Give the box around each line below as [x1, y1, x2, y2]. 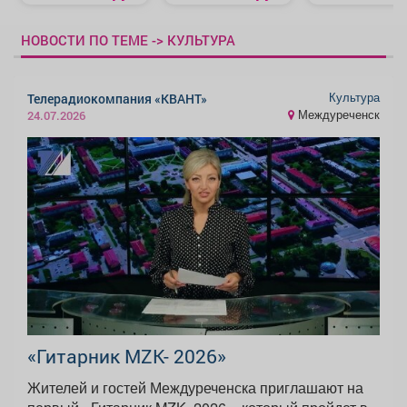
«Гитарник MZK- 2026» [27, 343, 226, 370]
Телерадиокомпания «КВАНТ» [27, 89, 207, 107]
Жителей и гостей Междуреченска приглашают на [27, 377, 363, 399]
